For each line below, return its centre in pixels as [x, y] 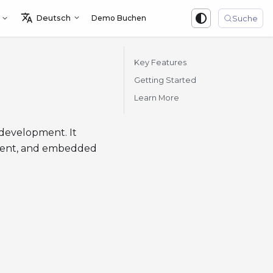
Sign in [171, 18]
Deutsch [53, 18]
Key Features [160, 62]
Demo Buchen [119, 18]
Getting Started [165, 80]
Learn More [157, 98]
